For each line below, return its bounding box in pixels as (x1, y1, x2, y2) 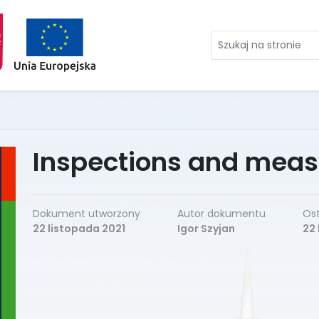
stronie (211, 64, 251, 81)
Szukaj (211, 30, 246, 47)
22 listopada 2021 (33, 221, 125, 236)
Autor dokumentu (177, 206, 266, 221)
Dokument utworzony (33, 206, 140, 221)
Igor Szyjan (177, 221, 235, 236)
